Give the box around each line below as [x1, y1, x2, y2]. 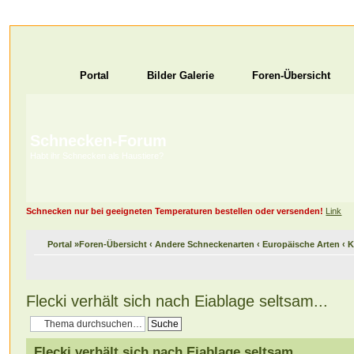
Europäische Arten [262, 239, 341, 249]
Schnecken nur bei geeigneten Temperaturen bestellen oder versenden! [26, 206, 324, 216]
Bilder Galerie [147, 70, 215, 81]
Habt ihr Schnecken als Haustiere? [30, 151, 164, 160]
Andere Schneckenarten [155, 239, 255, 249]
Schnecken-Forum [30, 132, 168, 149]
